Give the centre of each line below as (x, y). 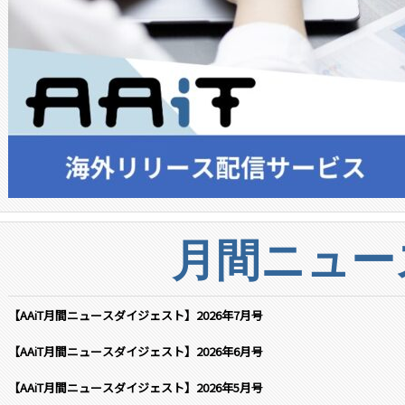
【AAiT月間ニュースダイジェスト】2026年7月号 (136, 316)
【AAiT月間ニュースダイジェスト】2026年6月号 (136, 352)
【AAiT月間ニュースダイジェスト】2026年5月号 (136, 388)
